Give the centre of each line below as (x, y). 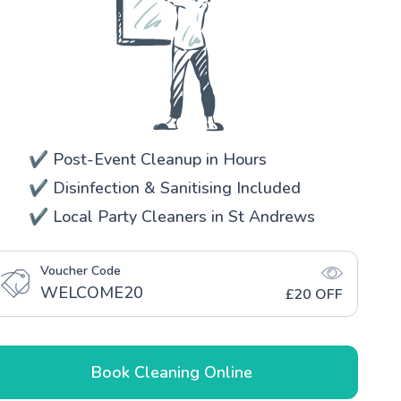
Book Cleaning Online (172, 372)
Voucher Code (81, 270)
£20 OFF (314, 294)
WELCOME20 (92, 292)
